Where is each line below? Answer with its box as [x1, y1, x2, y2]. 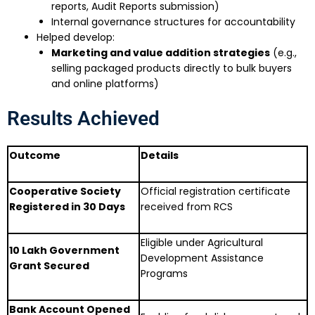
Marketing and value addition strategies [51, 46, 270, 60]
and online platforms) [51, 77, 159, 91]
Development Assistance [141, 251, 264, 266]
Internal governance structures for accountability [51, 15, 295, 30]
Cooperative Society [9, 184, 122, 199]
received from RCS [141, 200, 233, 214]
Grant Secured [9, 259, 90, 274]
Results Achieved [7, 107, 160, 131]
